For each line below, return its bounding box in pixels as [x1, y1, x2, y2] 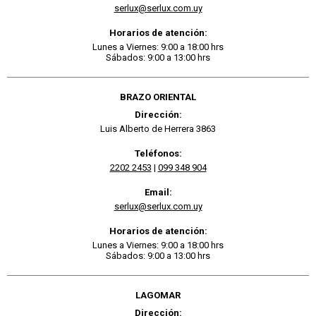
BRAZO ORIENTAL [120, 91, 196, 102]
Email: [144, 186, 172, 197]
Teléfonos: [134, 147, 182, 159]
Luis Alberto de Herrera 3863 [100, 123, 216, 134]
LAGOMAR [135, 289, 181, 300]
